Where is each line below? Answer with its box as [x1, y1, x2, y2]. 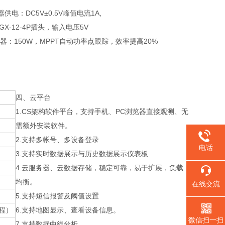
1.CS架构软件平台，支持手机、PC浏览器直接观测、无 [16, 107, 188, 116]
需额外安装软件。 [16, 122, 72, 130]
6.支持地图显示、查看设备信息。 [16, 206, 120, 214]
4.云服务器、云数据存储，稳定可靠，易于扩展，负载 [16, 164, 183, 172]
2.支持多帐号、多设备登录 [16, 136, 99, 144]
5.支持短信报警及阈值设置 [16, 192, 99, 200]
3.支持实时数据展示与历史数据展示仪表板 [16, 150, 148, 158]
